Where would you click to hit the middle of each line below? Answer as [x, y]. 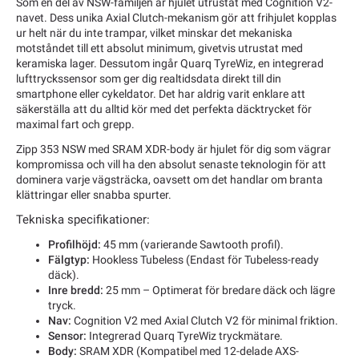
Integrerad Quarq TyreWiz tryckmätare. [185, 335]
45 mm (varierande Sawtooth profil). [192, 244]
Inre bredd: [76, 290]
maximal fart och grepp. [75, 125]
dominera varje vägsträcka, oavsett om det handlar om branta [169, 179]
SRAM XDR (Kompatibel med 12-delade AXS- [188, 351]
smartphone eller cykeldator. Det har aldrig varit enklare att [161, 94]
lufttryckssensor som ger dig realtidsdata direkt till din [149, 79]
